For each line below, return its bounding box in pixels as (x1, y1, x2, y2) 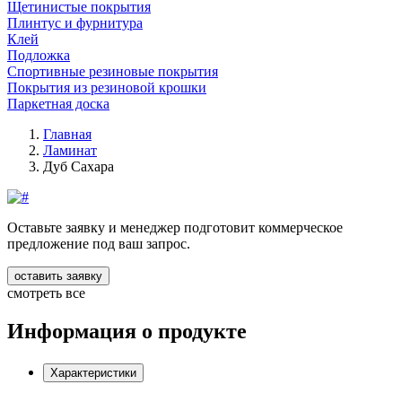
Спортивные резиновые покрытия (7, 64, 218, 79)
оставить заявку (14, 269, 102, 283)
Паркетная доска (7, 96, 109, 111)
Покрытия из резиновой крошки (7, 80, 206, 95)
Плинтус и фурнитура (7, 15, 143, 31)
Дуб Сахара (43, 159, 114, 174)
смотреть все (7, 285, 85, 301)
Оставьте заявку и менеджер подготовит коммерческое (7, 220, 343, 235)
